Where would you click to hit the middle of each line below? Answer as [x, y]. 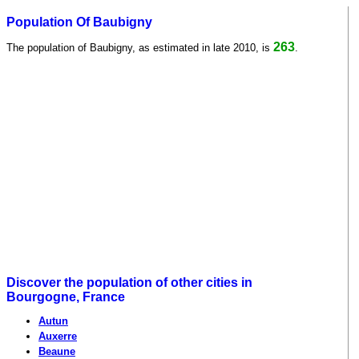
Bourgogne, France [66, 297]
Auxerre [58, 337]
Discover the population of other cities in [129, 283]
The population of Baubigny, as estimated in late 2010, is [140, 47]
